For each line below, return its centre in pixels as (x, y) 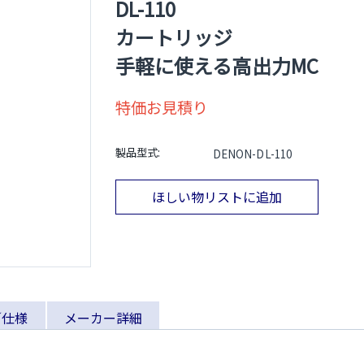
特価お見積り (162, 107)
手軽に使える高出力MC (217, 65)
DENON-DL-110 (252, 154)
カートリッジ (174, 37)
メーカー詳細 (103, 317)
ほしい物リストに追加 (217, 197)
